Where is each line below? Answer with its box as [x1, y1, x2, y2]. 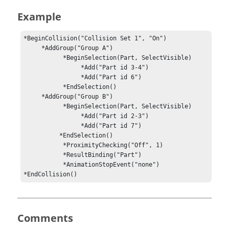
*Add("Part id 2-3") [24, 112, 81, 120]
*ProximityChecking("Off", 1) [24, 142, 63, 149]
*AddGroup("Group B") [24, 93, 42, 101]
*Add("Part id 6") [24, 74, 81, 81]
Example [17, 10, 61, 25]
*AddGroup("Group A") [24, 44, 42, 52]
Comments [17, 211, 73, 226]
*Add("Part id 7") [24, 122, 81, 130]
